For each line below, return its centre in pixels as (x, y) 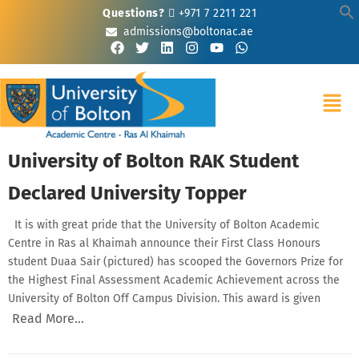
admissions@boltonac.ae (189, 32)
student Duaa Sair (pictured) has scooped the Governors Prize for (175, 261)
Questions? (133, 13)
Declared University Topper (127, 193)
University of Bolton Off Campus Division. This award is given (164, 298)
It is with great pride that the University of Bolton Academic (164, 224)
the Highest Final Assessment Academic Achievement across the (174, 280)
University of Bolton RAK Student (153, 161)
